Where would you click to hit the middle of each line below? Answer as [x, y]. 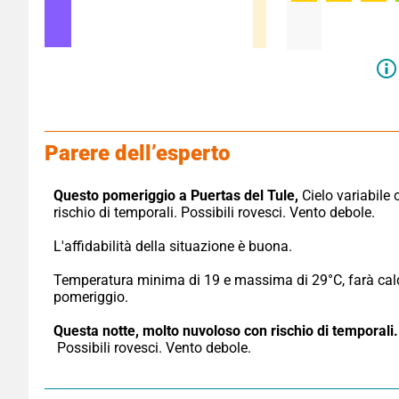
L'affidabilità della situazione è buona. [173, 246]
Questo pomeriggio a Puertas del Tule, [176, 195]
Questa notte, [96, 330]
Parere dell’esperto [137, 153]
